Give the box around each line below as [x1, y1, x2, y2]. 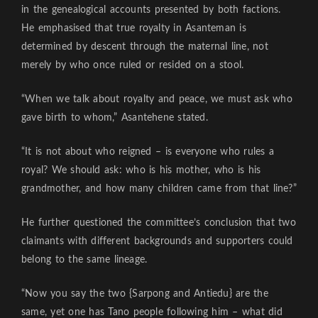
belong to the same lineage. [21, 254, 148, 265]
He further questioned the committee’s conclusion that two [21, 217, 296, 228]
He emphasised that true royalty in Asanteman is [21, 23, 246, 33]
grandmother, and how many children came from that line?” [21, 183, 297, 194]
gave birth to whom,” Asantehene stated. [21, 112, 208, 123]
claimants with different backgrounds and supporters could [21, 236, 293, 246]
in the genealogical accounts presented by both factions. [21, 4, 281, 15]
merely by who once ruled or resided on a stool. [21, 60, 244, 70]
